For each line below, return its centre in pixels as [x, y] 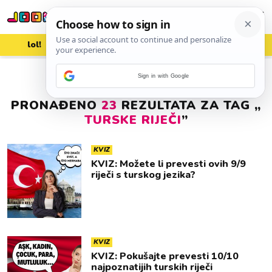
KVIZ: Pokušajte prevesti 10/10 [165, 256]
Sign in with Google [163, 76]
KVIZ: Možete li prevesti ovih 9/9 [168, 164]
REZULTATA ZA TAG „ [189, 105]
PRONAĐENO [56, 105]
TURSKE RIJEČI [133, 120]
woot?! [238, 45]
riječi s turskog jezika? [143, 175]
